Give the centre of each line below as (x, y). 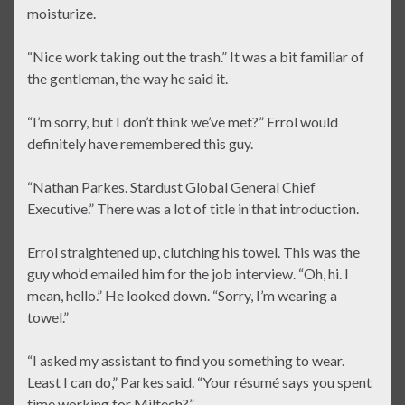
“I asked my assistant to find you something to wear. (186, 361)
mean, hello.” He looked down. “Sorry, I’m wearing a (182, 296)
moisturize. (61, 14)
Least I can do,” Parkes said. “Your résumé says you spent (199, 382)
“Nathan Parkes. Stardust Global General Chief (171, 187)
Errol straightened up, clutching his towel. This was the (193, 252)
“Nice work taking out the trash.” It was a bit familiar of (196, 57)
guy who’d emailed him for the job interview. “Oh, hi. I (188, 274)
